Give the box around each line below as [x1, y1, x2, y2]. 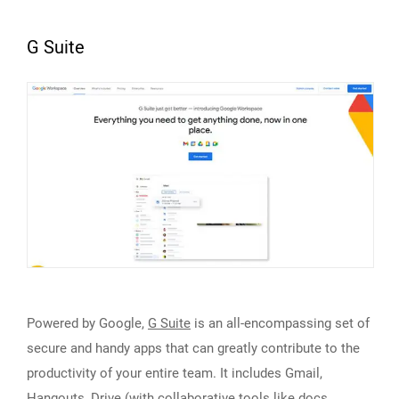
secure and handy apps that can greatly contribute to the [27, 340, 360, 357]
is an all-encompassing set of [191, 315, 370, 332]
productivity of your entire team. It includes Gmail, [27, 365, 322, 382]
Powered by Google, [27, 315, 148, 332]
